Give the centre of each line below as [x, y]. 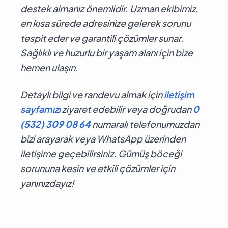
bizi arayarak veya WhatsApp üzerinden [103, 138]
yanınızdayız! [47, 183]
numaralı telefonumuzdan [145, 124]
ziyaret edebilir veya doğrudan [127, 109]
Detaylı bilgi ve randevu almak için [92, 94]
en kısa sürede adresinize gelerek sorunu [106, 23]
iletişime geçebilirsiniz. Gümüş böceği [101, 153]
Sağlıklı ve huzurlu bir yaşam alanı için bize [107, 52]
